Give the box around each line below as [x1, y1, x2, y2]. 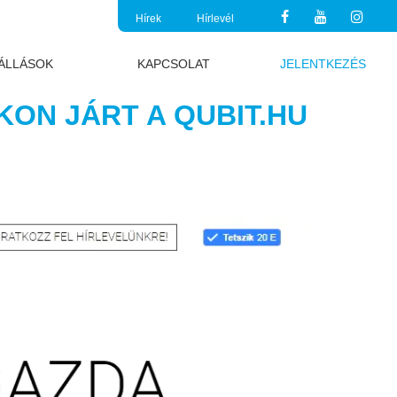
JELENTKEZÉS [279, 57, 366, 71]
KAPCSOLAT [137, 57, 210, 71]
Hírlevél [197, 12, 235, 25]
